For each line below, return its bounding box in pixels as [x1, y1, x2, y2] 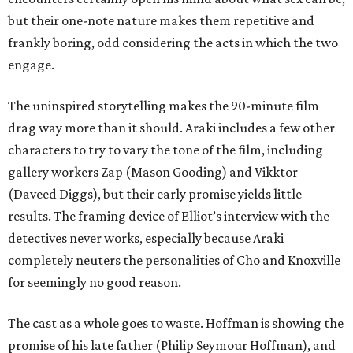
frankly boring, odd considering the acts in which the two [8, 35, 338, 50]
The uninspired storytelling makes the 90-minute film [8, 98, 319, 113]
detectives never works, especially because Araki [8, 230, 284, 246]
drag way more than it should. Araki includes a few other [8, 120, 335, 136]
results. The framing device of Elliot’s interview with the [8, 208, 329, 224]
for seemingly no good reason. [8, 274, 181, 290]
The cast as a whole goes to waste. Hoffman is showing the [8, 315, 344, 331]
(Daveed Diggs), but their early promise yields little [8, 186, 302, 202]
